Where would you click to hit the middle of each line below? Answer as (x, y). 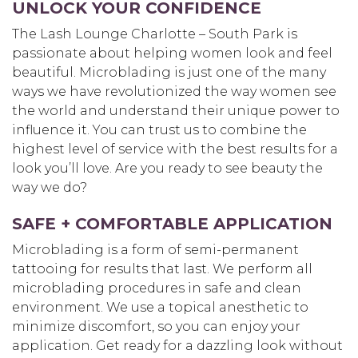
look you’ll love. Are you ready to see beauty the (167, 169)
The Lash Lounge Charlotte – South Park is (155, 34)
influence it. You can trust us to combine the (159, 130)
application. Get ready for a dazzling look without (177, 346)
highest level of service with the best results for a (175, 149)
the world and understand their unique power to (176, 111)
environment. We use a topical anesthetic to (160, 308)
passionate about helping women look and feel (172, 54)
